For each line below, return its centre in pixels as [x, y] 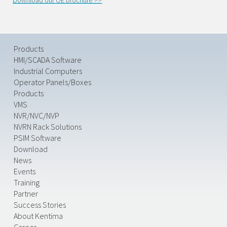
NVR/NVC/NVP [36, 116]
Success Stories [40, 205]
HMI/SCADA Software [48, 60]
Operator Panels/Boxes [52, 82]
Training [27, 182]
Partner [26, 194]
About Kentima [38, 216]
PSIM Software [37, 138]
